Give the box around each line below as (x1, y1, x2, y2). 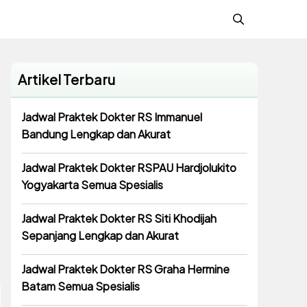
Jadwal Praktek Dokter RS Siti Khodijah (21, 211, 217, 226)
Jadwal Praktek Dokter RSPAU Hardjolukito (21, 160, 236, 175)
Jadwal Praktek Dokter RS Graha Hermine (21, 262, 230, 277)
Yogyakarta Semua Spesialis (21, 177, 163, 193)
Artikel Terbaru (18, 71, 115, 88)
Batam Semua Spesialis (21, 279, 140, 294)
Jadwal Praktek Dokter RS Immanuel (21, 110, 202, 125)
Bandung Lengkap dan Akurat (21, 127, 171, 142)
